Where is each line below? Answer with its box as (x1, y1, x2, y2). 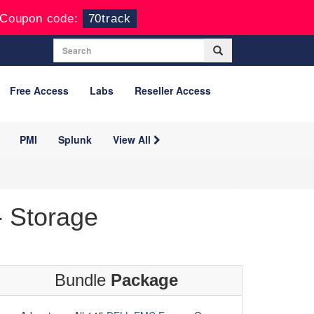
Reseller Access (135, 83, 211, 97)
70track (88, 12, 132, 25)
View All (113, 132, 153, 146)
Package (111, 271, 178, 289)
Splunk (58, 132, 92, 146)
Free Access (10, 83, 69, 97)
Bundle (55, 271, 111, 289)
